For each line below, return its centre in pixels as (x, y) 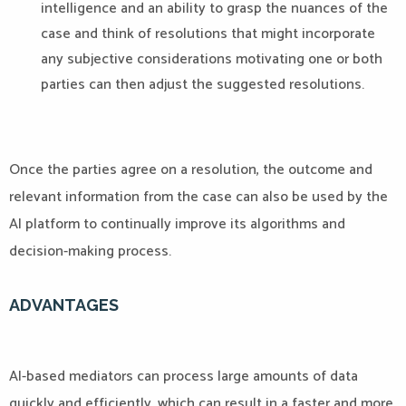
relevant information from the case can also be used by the (198, 197)
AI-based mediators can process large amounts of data (184, 377)
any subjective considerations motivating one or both (212, 59)
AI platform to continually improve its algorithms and (177, 224)
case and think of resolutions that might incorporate (208, 34)
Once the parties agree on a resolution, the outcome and (191, 170)
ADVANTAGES (64, 305)
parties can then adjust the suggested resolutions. (203, 85)
